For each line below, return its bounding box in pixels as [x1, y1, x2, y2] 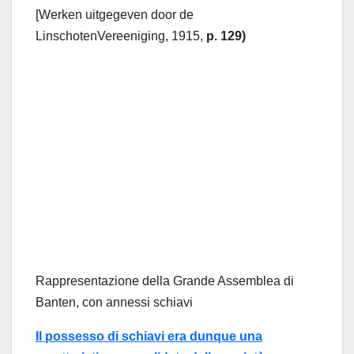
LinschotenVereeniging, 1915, [36, 29, 206, 43]
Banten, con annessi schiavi [36, 295, 193, 309]
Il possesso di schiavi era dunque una [36, 329, 262, 343]
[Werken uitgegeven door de [36, 8, 194, 21]
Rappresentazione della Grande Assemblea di [36, 273, 294, 288]
